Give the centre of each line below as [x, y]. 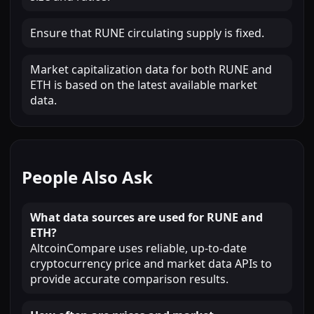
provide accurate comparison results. [129, 279]
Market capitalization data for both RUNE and [151, 70]
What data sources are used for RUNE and [146, 218]
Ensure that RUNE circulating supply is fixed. [147, 33]
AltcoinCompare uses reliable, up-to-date [138, 248]
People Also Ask [87, 177]
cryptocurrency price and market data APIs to [151, 264]
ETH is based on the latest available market [144, 85]
